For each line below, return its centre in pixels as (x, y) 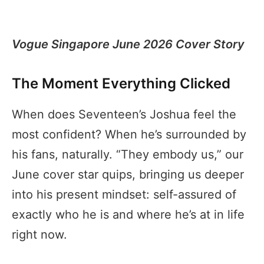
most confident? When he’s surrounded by (129, 134)
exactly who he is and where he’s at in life (128, 214)
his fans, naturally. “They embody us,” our (128, 154)
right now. (39, 234)
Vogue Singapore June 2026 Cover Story (128, 44)
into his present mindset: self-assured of (124, 194)
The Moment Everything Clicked (121, 83)
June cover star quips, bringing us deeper (128, 174)
